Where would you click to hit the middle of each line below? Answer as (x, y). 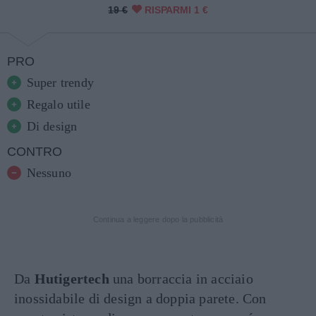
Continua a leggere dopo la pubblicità (158, 219)
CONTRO (35, 152)
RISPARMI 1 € (176, 10)
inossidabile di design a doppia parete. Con (140, 298)
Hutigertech (72, 279)
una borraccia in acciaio (181, 279)
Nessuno (49, 173)
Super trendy (60, 83)
